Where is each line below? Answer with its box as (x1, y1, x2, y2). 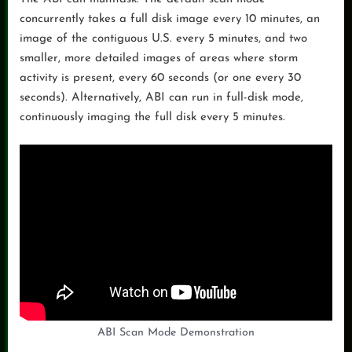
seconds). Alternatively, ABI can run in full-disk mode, (20, 91, 303, 104)
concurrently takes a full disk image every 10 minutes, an (20, 13, 320, 25)
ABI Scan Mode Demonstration (97, 326, 255, 339)
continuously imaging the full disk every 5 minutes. (20, 111, 285, 123)
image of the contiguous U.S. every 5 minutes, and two (20, 32, 307, 45)
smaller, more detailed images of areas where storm (20, 52, 298, 64)
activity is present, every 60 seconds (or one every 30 (20, 71, 301, 84)
